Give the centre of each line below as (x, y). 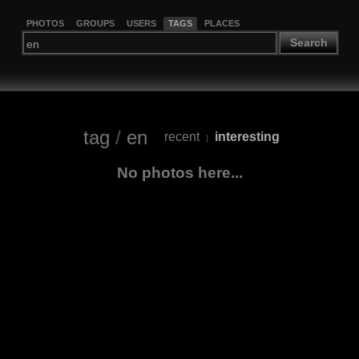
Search (309, 43)
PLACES (222, 23)
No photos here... (179, 172)
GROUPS (95, 23)
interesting (247, 137)
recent (182, 137)
